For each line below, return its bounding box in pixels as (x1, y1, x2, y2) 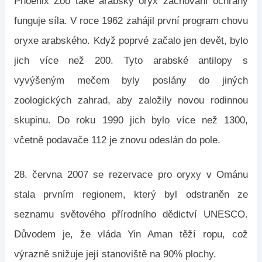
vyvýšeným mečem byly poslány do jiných (13, 75, 249, 86)
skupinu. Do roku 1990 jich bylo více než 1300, (13, 115, 249, 126)
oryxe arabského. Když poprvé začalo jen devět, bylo (13, 35, 249, 46)
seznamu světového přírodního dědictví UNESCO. (13, 209, 249, 220)
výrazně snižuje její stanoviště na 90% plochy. (13, 249, 216, 260)
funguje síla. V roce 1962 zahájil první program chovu (13, 15, 249, 26)
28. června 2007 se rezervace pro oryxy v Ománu (13, 169, 249, 180)
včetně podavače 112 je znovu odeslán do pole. (13, 135, 220, 146)
